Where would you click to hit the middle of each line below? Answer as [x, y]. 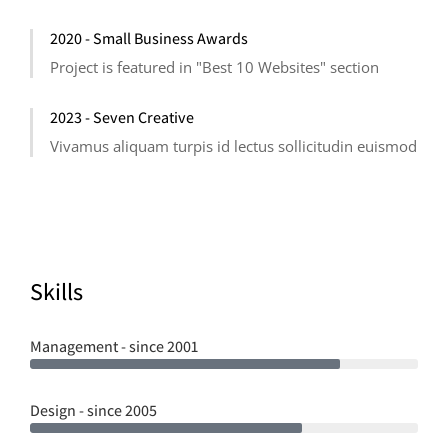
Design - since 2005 [93, 410]
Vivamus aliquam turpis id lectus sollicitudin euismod [233, 146]
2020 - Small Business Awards [149, 38]
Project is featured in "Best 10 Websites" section [214, 67]
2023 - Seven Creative [122, 117]
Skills [56, 291]
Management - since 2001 [114, 346]
